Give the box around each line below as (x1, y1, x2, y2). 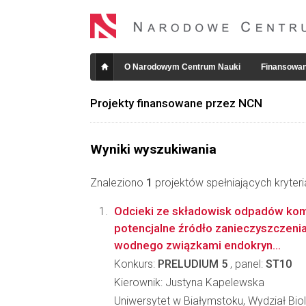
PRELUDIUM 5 (158, 258, 227, 270)
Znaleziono (90, 176, 146, 189)
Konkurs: (114, 258, 158, 270)
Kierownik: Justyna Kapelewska (114, 276, 264, 289)
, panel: (227, 258, 266, 270)
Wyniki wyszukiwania (90, 141, 217, 157)
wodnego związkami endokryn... (114, 238, 281, 252)
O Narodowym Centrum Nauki (124, 62, 240, 72)
